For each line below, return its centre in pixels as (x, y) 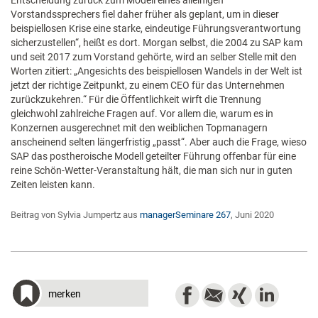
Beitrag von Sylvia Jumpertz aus (75, 215)
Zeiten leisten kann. (53, 185)
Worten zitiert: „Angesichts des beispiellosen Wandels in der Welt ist (157, 71)
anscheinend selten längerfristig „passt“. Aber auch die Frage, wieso (159, 142)
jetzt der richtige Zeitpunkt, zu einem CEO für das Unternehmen (148, 85)
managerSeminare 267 (185, 215)
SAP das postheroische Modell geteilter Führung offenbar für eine (153, 156)
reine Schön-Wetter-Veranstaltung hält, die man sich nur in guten (152, 170)
